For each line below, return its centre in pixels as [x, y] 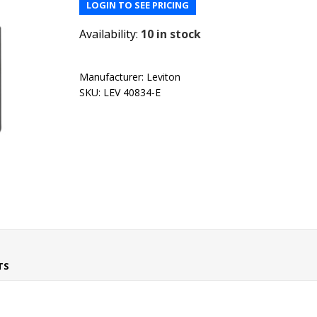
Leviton [164, 77]
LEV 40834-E [132, 92]
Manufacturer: [112, 77]
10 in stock [171, 34]
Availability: [109, 34]
